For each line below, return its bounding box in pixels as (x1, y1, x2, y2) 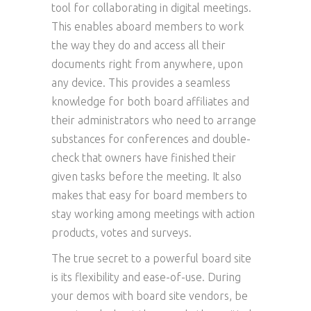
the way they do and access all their (51, 39, 226, 51)
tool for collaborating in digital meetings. (51, 1, 251, 14)
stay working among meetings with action (51, 208, 255, 220)
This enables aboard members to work (51, 20, 244, 33)
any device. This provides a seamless (51, 76, 230, 89)
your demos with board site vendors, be (51, 289, 248, 302)
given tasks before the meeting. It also (51, 170, 242, 183)
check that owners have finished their (51, 151, 236, 164)
